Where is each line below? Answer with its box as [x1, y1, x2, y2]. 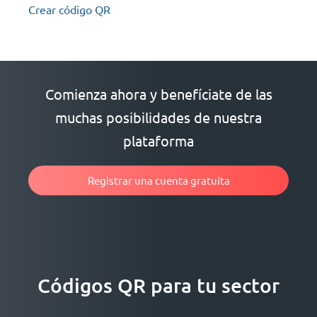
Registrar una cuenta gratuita [87, 173, 230, 188]
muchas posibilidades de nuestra [55, 108, 262, 127]
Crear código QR [28, 2, 110, 17]
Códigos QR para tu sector [38, 273, 279, 298]
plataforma [123, 132, 194, 150]
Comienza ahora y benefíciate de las [45, 85, 272, 103]
